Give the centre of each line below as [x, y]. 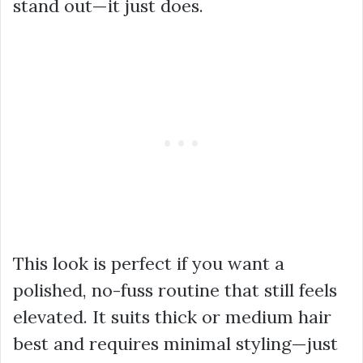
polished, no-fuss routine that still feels [175, 290]
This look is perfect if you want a [149, 263]
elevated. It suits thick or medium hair [172, 316]
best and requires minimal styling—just [175, 343]
